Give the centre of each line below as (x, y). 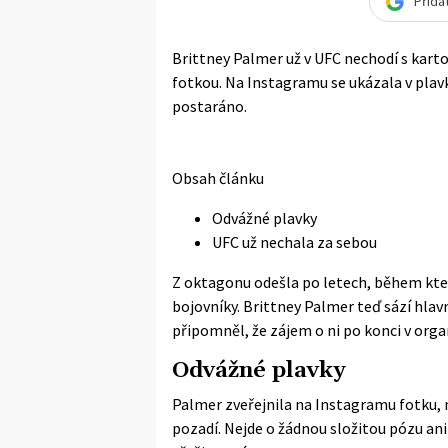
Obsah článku (218, 177)
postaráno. (209, 105)
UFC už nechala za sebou (294, 241)
